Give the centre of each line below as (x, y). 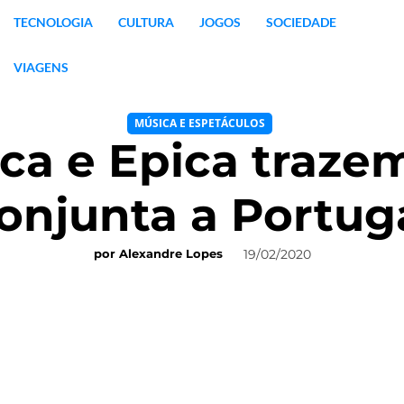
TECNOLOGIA (53, 22)
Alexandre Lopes (170, 254)
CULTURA (146, 22)
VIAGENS (41, 67)
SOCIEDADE (301, 22)
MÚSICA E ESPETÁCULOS (200, 123)
